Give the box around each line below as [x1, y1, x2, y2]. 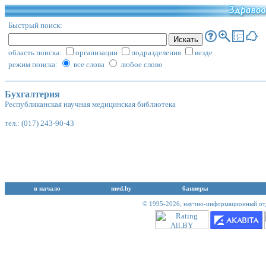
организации [75, 48, 119, 57]
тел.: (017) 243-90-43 [5, 119, 74, 128]
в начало [33, 185, 61, 192]
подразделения [131, 48, 183, 57]
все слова [72, 60, 106, 69]
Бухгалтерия [5, 89, 60, 100]
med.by [111, 185, 132, 192]
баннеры [182, 185, 208, 192]
